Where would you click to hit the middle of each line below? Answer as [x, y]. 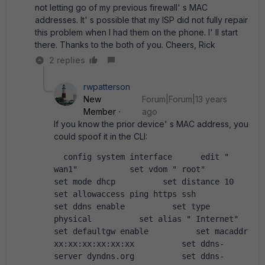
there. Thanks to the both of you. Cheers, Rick [125, 45]
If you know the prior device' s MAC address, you [151, 124]
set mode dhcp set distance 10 [144, 182]
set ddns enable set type [132, 206]
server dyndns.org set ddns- [139, 256]
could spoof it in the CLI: [101, 136]
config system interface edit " [59, 157]
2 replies [67, 60]
